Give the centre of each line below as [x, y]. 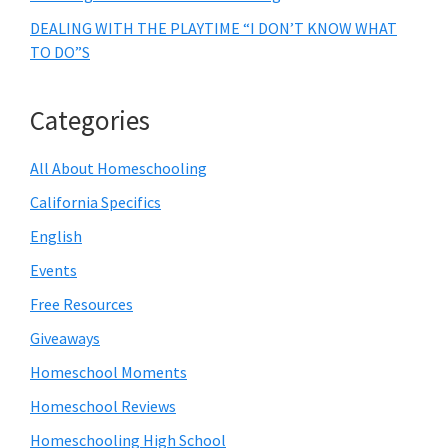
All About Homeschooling [118, 168]
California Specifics [95, 202]
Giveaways [65, 338]
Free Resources [81, 304]
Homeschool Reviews [103, 406]
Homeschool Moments [108, 372]
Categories [90, 120]
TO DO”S [60, 52]
